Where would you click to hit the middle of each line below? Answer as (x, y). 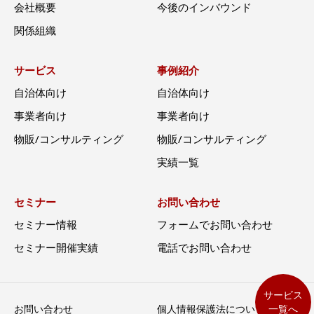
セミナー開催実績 (56, 248)
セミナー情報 (46, 225)
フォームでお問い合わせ (215, 225)
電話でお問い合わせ (204, 248)
